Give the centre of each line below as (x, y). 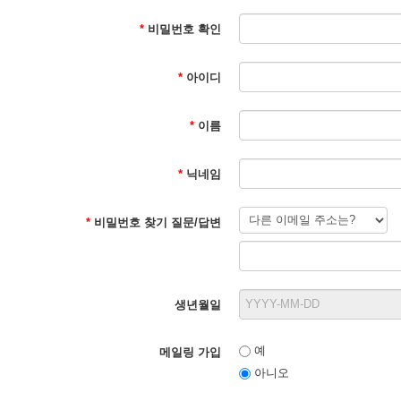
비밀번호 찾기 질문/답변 (156, 222)
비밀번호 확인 (183, 29)
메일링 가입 (190, 352)
